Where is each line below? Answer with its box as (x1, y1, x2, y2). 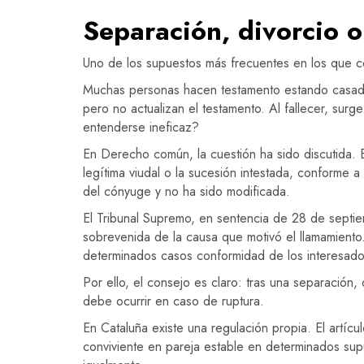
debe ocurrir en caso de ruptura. (83, 291, 264, 310)
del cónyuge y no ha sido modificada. (83, 181, 290, 201)
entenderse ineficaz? (83, 117, 199, 136)
